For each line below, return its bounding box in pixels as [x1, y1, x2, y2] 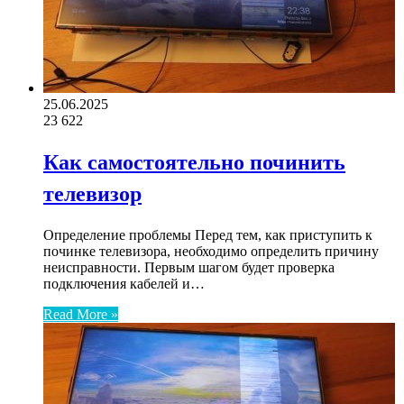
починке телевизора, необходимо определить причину [43, 243, 379, 260]
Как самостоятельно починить [43, 147, 345, 178]
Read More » [43, 307, 118, 323]
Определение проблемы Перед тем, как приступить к [43, 227, 372, 243]
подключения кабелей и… [43, 276, 205, 292]
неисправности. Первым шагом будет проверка [43, 260, 335, 276]
